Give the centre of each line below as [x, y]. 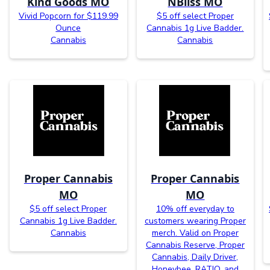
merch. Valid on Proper [195, 233]
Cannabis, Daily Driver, [195, 257]
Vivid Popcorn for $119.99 [68, 16]
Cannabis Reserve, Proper [195, 245]
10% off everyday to [195, 209]
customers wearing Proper [195, 221]
